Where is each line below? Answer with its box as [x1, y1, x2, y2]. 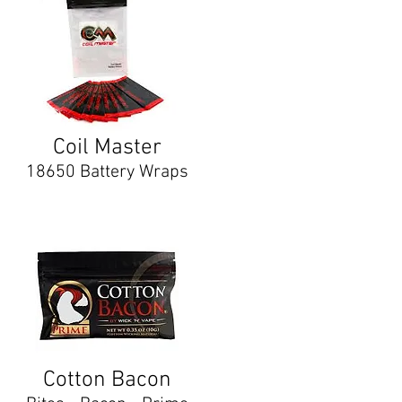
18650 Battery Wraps [25, 162, 188, 183]
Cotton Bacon [42, 367, 171, 394]
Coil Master [52, 135, 162, 162]
